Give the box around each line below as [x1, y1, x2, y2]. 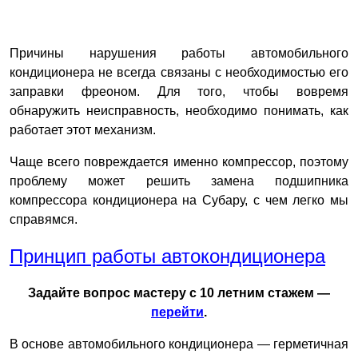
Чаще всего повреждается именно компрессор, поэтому [10, 155, 348, 169]
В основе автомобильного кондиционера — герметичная [10, 337, 348, 351]
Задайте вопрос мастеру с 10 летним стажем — [28, 286, 330, 300]
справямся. [10, 213, 78, 226]
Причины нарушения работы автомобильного [10, 46, 348, 60]
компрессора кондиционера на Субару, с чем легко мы [10, 193, 348, 207]
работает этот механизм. [10, 123, 156, 137]
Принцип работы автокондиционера [10, 245, 325, 267]
